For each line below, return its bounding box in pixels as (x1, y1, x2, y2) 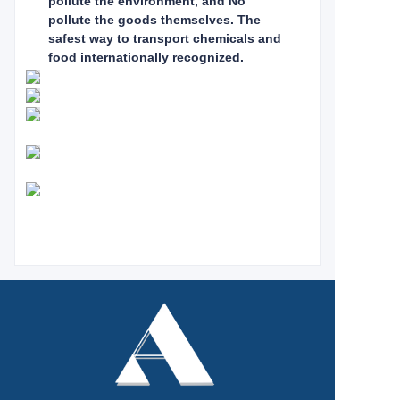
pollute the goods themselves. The (48, 12, 261, 27)
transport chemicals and (133, 31, 281, 46)
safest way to (48, 31, 133, 46)
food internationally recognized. (48, 50, 244, 64)
